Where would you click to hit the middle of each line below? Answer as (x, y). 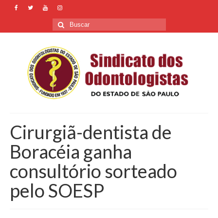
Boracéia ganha (71, 151)
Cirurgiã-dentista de (91, 132)
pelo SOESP (57, 190)
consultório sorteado (93, 171)
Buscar (64, 23)
